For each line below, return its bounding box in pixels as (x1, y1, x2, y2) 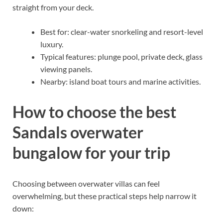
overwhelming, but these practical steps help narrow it (12, 191, 197, 201)
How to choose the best (12, 102, 176, 122)
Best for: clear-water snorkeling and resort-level (40, 26, 203, 36)
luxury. (40, 39, 63, 49)
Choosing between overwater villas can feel (12, 179, 160, 189)
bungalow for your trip (12, 143, 170, 163)
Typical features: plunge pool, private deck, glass (40, 51, 203, 61)
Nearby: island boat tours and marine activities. (40, 76, 201, 86)
